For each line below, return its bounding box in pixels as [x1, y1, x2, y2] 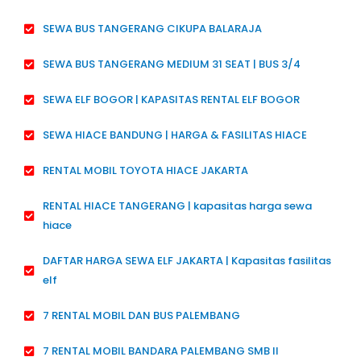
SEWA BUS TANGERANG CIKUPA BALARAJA [42, 20, 262, 36]
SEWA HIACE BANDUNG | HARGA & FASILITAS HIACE [42, 127, 307, 143]
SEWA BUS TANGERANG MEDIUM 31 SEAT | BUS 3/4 [42, 56, 305, 72]
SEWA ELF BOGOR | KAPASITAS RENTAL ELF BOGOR [42, 91, 300, 107]
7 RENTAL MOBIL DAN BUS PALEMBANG [42, 307, 240, 323]
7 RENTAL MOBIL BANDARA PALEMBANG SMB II [42, 342, 279, 359]
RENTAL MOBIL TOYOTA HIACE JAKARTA [42, 162, 248, 178]
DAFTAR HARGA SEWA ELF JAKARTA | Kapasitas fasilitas [42, 252, 331, 268]
